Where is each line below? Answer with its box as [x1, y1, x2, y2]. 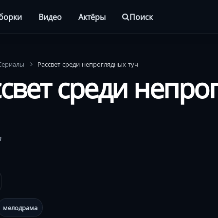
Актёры [78, 11, 106, 22]
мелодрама [3, 203, 37, 212]
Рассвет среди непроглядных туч [37, 59, 138, 69]
